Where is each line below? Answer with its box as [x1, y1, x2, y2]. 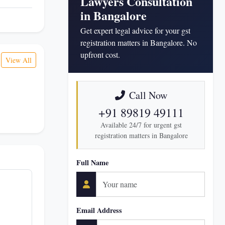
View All [6, 55, 32, 65]
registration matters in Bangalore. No [80, 37, 197, 48]
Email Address [76, 205, 122, 215]
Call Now [129, 88, 167, 102]
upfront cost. [80, 49, 120, 60]
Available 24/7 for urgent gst [100, 120, 182, 130]
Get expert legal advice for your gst [80, 25, 190, 36]
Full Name [76, 157, 108, 168]
